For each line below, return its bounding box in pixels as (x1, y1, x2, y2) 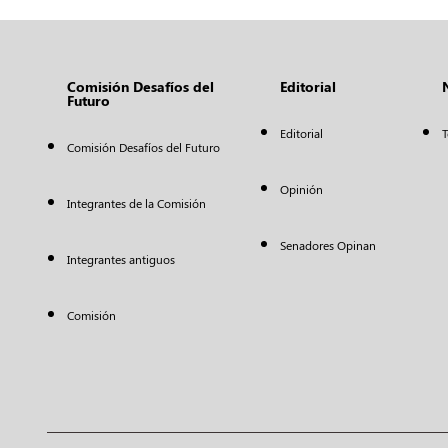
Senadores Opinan (279, 237, 376, 253)
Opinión (279, 181, 323, 197)
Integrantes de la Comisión (67, 195, 206, 211)
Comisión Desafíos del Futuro (67, 139, 220, 155)
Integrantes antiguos (67, 251, 175, 267)
